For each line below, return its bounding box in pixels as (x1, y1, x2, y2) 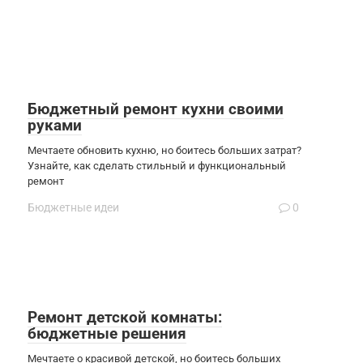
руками (28, 115, 82, 135)
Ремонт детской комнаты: (28, 307, 222, 327)
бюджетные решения (28, 323, 186, 343)
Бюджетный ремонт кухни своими (28, 99, 284, 118)
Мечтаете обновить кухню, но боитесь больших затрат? (28, 143, 301, 156)
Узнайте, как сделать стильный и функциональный (28, 159, 286, 172)
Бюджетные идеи (28, 200, 119, 214)
